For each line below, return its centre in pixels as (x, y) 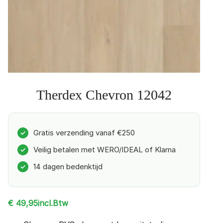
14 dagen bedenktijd (68, 167)
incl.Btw (53, 203)
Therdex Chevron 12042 (104, 95)
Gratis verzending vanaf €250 (84, 133)
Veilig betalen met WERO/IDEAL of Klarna (105, 150)
